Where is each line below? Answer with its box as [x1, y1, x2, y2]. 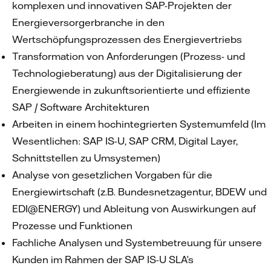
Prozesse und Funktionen [12, 220, 135, 232]
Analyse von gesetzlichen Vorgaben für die [12, 169, 212, 181]
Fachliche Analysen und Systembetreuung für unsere [12, 237, 262, 249]
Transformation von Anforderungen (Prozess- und [12, 50, 245, 62]
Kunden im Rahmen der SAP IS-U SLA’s [12, 253, 196, 266]
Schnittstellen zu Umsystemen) [12, 152, 163, 164]
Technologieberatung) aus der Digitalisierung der [12, 67, 242, 79]
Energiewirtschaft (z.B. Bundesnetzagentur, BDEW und [12, 186, 267, 198]
